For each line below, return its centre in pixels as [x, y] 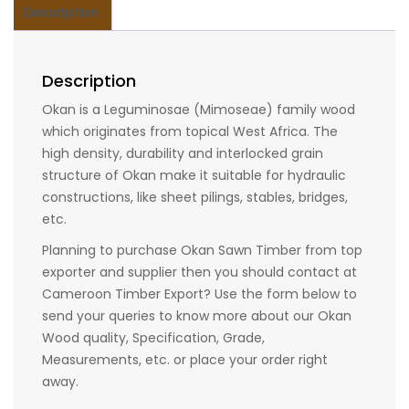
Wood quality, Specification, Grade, [153, 338]
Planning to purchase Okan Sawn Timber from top [202, 251]
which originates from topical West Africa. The [190, 132]
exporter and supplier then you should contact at [199, 273]
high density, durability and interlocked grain [183, 154]
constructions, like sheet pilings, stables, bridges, [195, 198]
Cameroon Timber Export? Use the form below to [199, 294]
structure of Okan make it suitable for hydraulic [194, 176]
